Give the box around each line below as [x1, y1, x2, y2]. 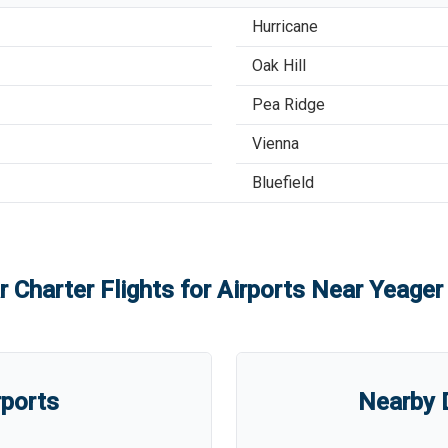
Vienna [252, 134, 299, 153]
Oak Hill [252, 56, 306, 75]
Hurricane [252, 17, 318, 36]
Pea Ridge [252, 95, 325, 114]
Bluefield [252, 173, 314, 192]
